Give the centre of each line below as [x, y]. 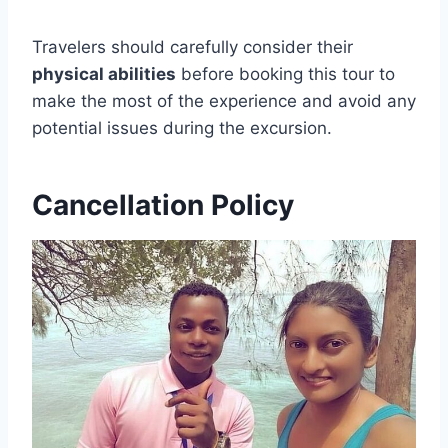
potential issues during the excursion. [182, 127]
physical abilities [104, 73]
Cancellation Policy [163, 204]
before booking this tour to [285, 73]
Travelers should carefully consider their [192, 46]
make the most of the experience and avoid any [224, 100]
